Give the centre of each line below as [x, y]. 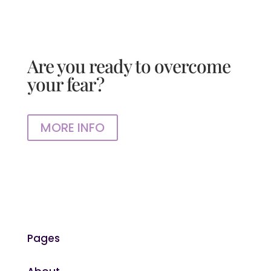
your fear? [65, 84]
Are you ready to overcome [129, 66]
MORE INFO [72, 127]
